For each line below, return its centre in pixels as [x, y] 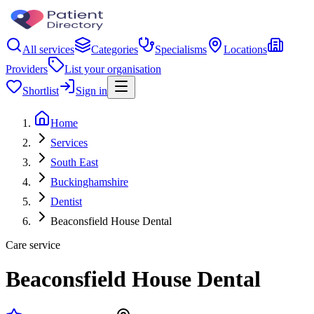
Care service [33, 245]
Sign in [91, 91]
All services [48, 49]
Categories [115, 49]
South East [74, 162]
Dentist [66, 202]
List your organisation [113, 69]
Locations [245, 49]
